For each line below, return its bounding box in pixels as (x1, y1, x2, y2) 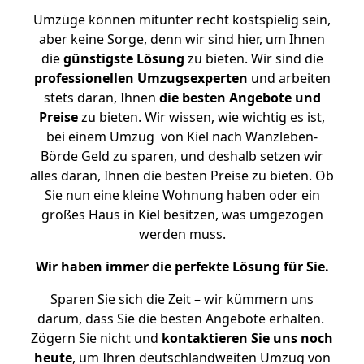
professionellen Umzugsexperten (33, 69, 248, 87)
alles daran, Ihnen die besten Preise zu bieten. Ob (30, 167, 334, 184)
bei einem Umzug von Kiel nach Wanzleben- (46, 128, 318, 145)
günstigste (63, 50, 133, 67)
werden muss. (138, 225, 226, 243)
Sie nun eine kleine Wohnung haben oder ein (44, 186, 320, 204)
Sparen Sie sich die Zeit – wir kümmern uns (50, 290, 314, 308)
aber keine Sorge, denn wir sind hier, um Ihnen (39, 30, 325, 48)
